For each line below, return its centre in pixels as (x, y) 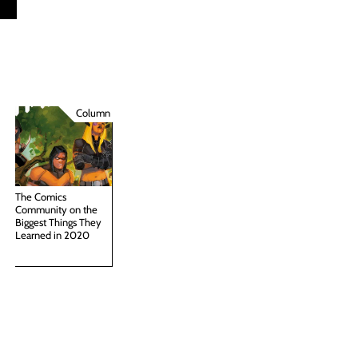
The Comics (41, 196)
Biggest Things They (59, 222)
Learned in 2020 (53, 235)
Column (93, 112)
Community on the (57, 209)
